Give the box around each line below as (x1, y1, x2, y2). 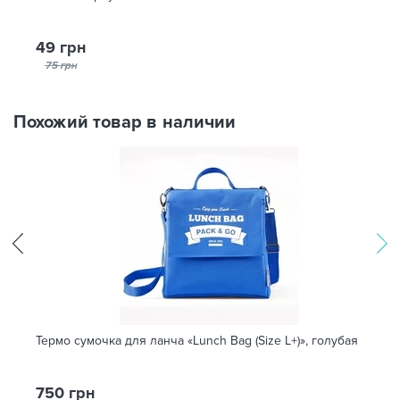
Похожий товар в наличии (13, 112, 237, 133)
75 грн (45, 59, 77, 72)
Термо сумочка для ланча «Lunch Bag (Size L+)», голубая (36, 333, 358, 348)
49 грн (36, 37, 86, 57)
